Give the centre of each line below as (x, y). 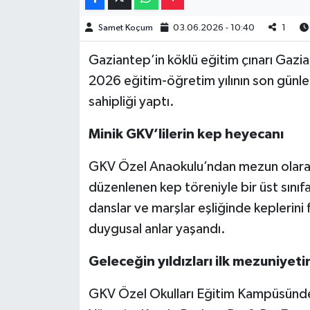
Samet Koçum (125, 28)
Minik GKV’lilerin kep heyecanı (186, 135)
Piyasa (56, 60)
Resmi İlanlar (73, 95)
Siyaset (58, 201)
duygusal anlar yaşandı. (157, 229)
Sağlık (55, 130)
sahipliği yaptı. (131, 102)
